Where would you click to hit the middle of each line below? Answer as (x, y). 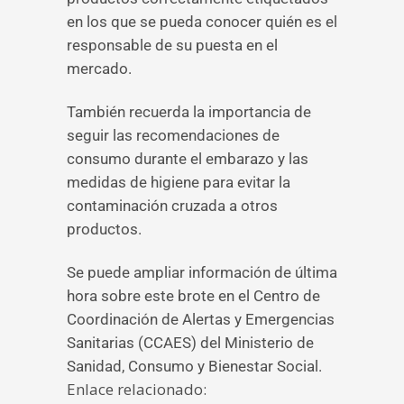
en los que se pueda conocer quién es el (202, 22)
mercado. (99, 69)
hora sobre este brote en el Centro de (193, 296)
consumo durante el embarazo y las (188, 159)
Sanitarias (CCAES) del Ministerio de (190, 343)
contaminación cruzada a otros (172, 206)
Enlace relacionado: (137, 389)
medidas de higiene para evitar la (179, 182)
